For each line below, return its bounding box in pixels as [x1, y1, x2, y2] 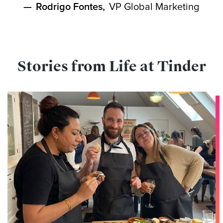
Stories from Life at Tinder [17, 57, 206, 76]
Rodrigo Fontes [36, 2, 103, 12]
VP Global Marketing [109, 2, 200, 12]
